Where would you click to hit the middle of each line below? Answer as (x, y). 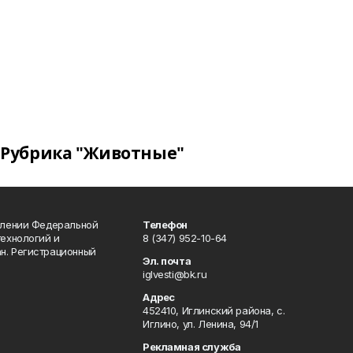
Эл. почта (167, 261)
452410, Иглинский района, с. (214, 310)
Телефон (165, 225)
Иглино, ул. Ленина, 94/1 (201, 324)
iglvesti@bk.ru (175, 274)
